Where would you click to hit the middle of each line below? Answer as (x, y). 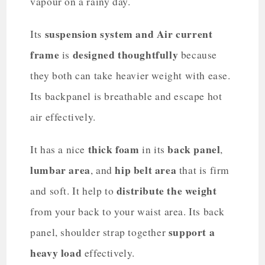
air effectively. (65, 117)
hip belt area (144, 169)
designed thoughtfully (125, 54)
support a (192, 232)
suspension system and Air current (129, 33)
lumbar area (60, 169)
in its (152, 149)
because (198, 54)
